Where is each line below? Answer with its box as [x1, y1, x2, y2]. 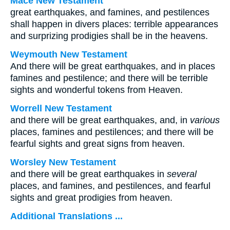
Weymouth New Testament [10, 49, 127, 60]
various [190, 115, 220, 125]
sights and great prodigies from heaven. [10, 193, 172, 203]
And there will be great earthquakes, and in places [10, 61, 215, 71]
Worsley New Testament [10, 157, 116, 167]
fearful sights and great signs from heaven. [10, 139, 185, 149]
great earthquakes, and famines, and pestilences [10, 7, 209, 17]
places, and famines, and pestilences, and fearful [10, 181, 210, 191]
